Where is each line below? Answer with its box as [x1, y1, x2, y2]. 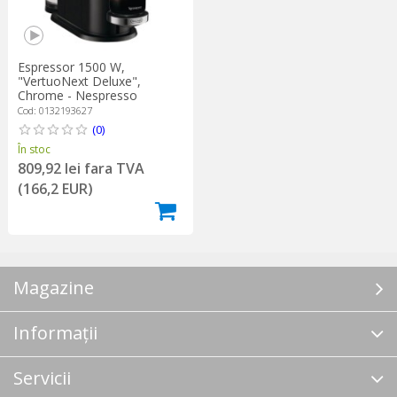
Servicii [13, 366, 71, 391]
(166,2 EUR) [17, 178, 93, 198]
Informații [13, 321, 97, 346]
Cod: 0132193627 [17, 103, 92, 117]
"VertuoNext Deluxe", [17, 72, 141, 90]
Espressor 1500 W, [17, 58, 125, 75]
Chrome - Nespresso [17, 86, 137, 104]
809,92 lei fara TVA [17, 158, 144, 178]
